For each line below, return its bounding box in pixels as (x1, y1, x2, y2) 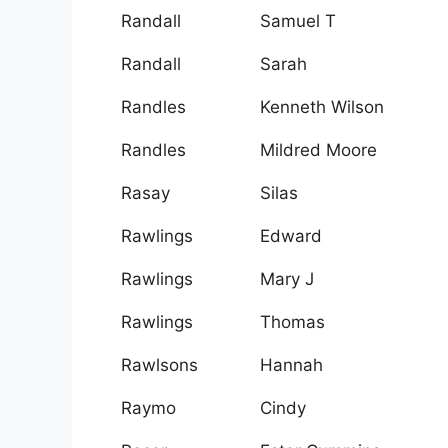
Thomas (260, 312, 325, 333)
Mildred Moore (260, 140, 377, 161)
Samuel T (260, 11, 336, 32)
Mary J (260, 269, 314, 290)
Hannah (260, 355, 323, 376)
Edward (260, 226, 322, 247)
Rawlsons (121, 355, 198, 376)
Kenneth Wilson (260, 97, 384, 118)
